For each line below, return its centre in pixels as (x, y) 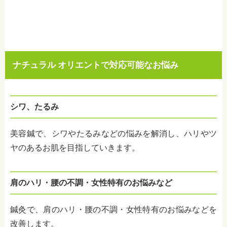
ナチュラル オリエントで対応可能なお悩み (96, 65)
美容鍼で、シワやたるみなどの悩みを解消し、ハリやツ (113, 134)
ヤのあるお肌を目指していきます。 (75, 148)
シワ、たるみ (34, 107)
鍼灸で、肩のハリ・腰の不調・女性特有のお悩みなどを (113, 210)
